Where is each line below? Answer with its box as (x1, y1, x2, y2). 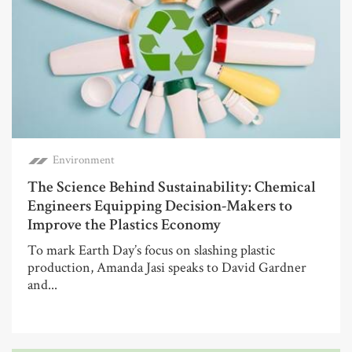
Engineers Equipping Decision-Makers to (27, 195, 292, 216)
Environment (53, 152, 115, 167)
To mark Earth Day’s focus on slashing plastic (27, 240, 275, 259)
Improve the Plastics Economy (27, 214, 221, 235)
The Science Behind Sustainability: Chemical (27, 176, 316, 197)
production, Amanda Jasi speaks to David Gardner (27, 258, 306, 277)
